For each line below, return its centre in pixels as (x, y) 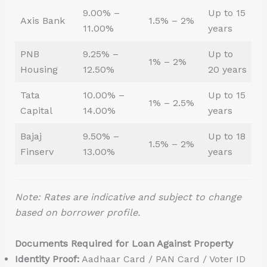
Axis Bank (42, 21)
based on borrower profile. (77, 213)
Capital (36, 111)
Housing (39, 70)
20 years (227, 70)
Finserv (37, 152)
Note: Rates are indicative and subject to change (128, 197)
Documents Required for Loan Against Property (124, 243)
